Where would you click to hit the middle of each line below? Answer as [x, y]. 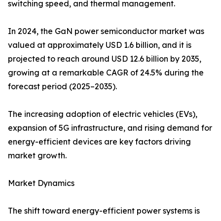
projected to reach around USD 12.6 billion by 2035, [105, 59]
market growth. [37, 156]
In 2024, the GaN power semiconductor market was [106, 31]
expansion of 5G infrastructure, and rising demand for [110, 128]
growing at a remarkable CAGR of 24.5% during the [106, 73]
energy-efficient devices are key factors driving [99, 142]
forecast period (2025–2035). [62, 87]
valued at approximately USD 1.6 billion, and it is [100, 45]
